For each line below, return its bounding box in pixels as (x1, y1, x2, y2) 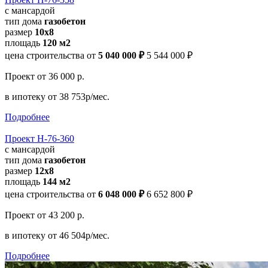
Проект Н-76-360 (5, 133, 74, 144)
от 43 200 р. (37, 209, 84, 220)
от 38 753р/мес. (48, 91, 109, 102)
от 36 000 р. (37, 71, 84, 81)
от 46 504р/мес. (48, 230, 109, 240)
